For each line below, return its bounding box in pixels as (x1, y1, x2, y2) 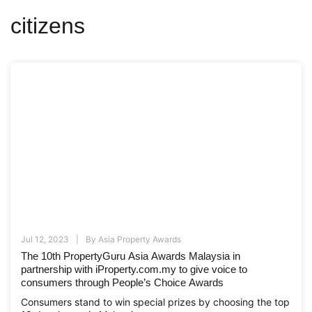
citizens (10, 13, 85, 39)
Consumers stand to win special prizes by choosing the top (21, 296, 290, 309)
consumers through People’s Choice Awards (21, 276, 224, 289)
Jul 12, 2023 (21, 234, 69, 245)
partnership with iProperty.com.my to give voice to (21, 263, 247, 276)
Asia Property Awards (98, 234, 181, 245)
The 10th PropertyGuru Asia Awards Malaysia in (21, 250, 240, 263)
